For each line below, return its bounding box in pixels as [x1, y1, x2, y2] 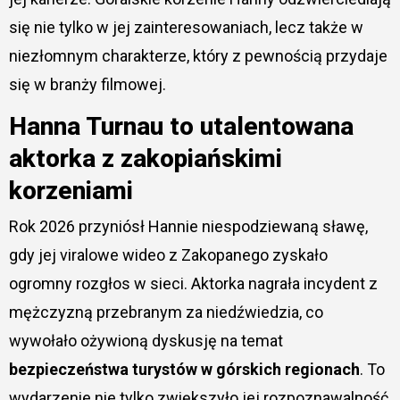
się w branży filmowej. [8, 74, 166, 94]
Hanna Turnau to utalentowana [8, 111, 354, 141]
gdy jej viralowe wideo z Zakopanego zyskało [8, 246, 328, 265]
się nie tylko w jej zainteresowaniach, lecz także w [8, 17, 363, 37]
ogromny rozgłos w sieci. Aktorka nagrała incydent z [8, 274, 378, 294]
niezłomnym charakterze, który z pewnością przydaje [8, 46, 387, 65]
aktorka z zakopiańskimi [8, 143, 282, 173]
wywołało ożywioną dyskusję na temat [8, 331, 283, 351]
